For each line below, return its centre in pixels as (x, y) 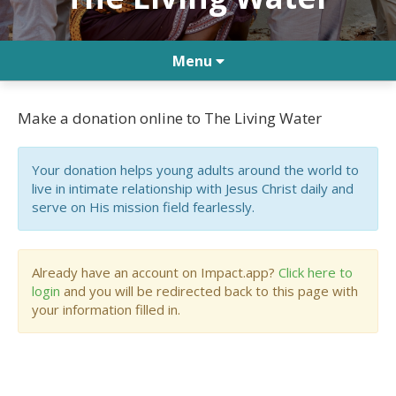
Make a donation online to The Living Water (170, 118)
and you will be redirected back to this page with (209, 291)
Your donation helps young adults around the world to (195, 170)
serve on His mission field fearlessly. (143, 207)
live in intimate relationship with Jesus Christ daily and (193, 188)
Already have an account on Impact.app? (155, 272)
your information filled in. (106, 309)
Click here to (316, 272)
